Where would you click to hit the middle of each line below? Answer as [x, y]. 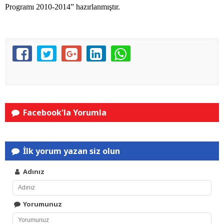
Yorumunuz [42, 204]
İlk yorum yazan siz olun [71, 151]
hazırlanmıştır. [97, 7]
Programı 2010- [30, 7]
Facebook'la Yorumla [64, 113]
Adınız [33, 172]
